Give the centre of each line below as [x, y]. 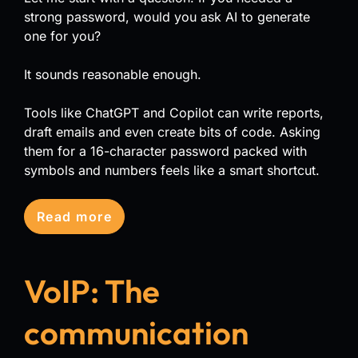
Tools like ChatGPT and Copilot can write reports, [174, 112]
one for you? [62, 36]
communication [136, 332]
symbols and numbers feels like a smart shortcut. [172, 170]
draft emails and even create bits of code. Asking [172, 131]
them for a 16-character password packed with [165, 151]
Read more [74, 216]
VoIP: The [92, 290]
